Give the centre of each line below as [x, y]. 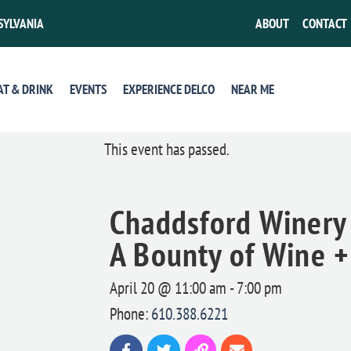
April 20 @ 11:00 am [168, 288]
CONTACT [324, 24]
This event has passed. [167, 149]
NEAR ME [252, 89]
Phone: [130, 313]
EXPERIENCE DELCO [168, 89]
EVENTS [89, 89]
